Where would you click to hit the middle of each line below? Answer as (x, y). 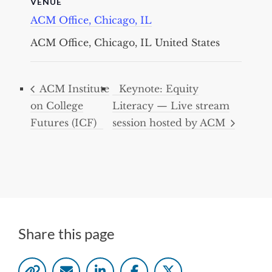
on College (57, 106)
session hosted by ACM (171, 123)
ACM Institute (73, 88)
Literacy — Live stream (171, 106)
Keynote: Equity (159, 88)
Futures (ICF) (63, 123)
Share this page (66, 234)
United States (187, 42)
